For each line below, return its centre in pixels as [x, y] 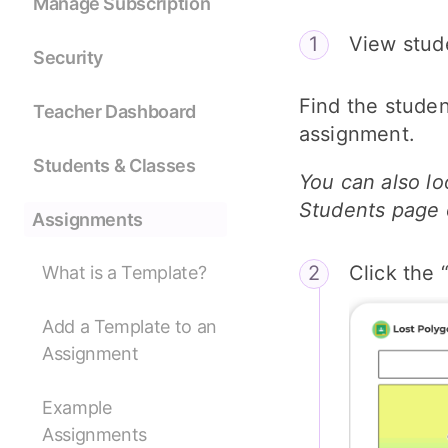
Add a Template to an [129, 327]
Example [77, 408]
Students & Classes [114, 166]
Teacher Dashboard [114, 112]
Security [68, 58]
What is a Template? [124, 273]
